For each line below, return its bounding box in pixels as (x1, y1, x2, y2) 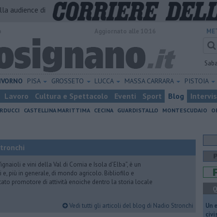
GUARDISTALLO (117, 107, 158, 114)
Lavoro (4, 91, 29, 101)
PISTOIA (184, 77, 210, 85)
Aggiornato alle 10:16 (94, 27, 155, 35)
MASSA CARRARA (124, 77, 176, 85)
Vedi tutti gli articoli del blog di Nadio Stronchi (68, 201, 193, 210)
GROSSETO (51, 77, 86, 85)
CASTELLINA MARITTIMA (24, 107, 90, 114)
